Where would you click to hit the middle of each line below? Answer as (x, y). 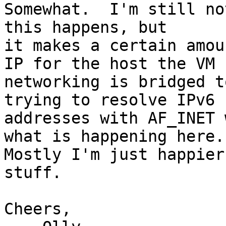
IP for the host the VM (109, 64)
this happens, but (86, 27)
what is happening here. (114, 136)
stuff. (33, 173)
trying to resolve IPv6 (109, 100)
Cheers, (38, 209)
